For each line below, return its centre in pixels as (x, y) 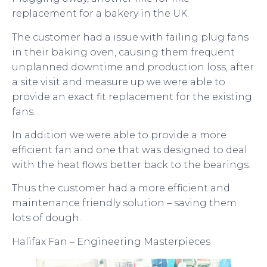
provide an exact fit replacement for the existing (132, 97)
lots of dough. (46, 218)
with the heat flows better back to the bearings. (131, 164)
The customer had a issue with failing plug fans (130, 37)
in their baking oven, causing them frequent (123, 52)
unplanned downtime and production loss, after (133, 67)
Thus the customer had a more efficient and (121, 188)
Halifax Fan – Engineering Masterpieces (111, 241)
